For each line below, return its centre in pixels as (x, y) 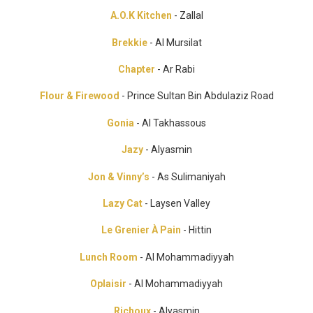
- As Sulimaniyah (187, 176)
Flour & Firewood (79, 96)
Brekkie (129, 42)
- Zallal (187, 16)
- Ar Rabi (175, 70)
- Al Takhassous (170, 123)
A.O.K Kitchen (141, 16)
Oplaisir (108, 284)
